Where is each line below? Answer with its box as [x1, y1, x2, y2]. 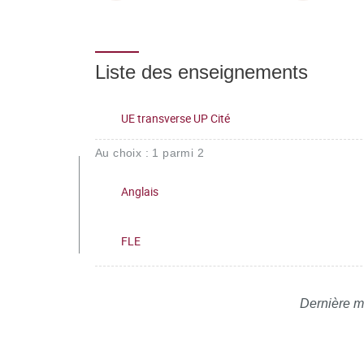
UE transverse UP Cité [121, 110, 230, 126]
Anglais [121, 183, 158, 199]
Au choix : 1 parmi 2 [95, 146, 204, 159]
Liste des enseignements [95, 61, 308, 83]
